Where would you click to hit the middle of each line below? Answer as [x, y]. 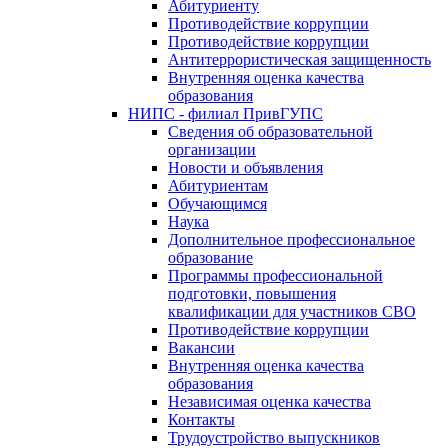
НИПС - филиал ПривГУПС [225, 113]
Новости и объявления [245, 167]
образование [210, 257]
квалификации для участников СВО [292, 311]
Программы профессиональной [275, 275]
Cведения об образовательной [270, 131]
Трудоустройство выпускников [274, 437]
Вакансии [201, 347]
